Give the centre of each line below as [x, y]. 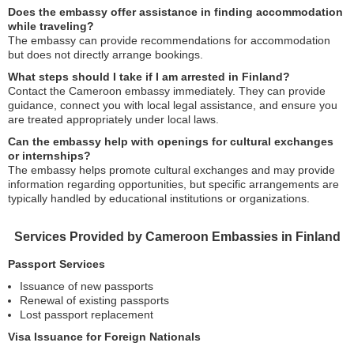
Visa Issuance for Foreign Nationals [104, 336]
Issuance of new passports [87, 286]
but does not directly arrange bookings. [105, 54]
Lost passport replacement [87, 314]
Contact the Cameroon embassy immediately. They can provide [167, 90]
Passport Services [56, 264]
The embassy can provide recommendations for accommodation [169, 40]
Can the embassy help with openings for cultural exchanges [171, 141]
